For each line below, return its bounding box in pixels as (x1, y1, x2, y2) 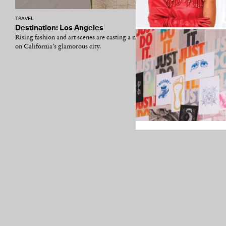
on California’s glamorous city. (15, 43, 101, 50)
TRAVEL (15, 16, 34, 21)
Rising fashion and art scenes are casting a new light (15, 34, 158, 41)
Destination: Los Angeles (15, 24, 103, 32)
